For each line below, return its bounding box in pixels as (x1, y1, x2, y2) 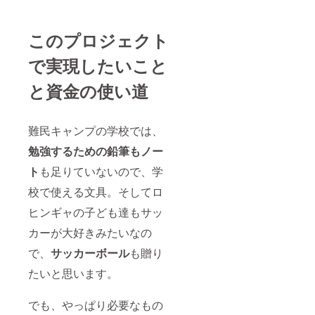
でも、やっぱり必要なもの (28, 297, 163, 314)
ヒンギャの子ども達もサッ (28, 204, 163, 221)
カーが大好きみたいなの (28, 224, 152, 241)
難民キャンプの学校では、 (28, 122, 163, 139)
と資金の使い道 (28, 79, 148, 103)
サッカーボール (51, 245, 129, 262)
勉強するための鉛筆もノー (28, 143, 163, 160)
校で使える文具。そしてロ (28, 184, 163, 200)
